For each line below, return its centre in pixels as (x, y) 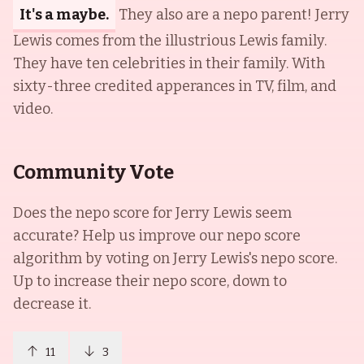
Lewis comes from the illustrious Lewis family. (170, 41)
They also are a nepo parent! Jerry (234, 15)
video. (33, 109)
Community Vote (93, 172)
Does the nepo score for (94, 213)
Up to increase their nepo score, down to (150, 281)
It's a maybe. (64, 15)
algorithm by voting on (93, 258)
